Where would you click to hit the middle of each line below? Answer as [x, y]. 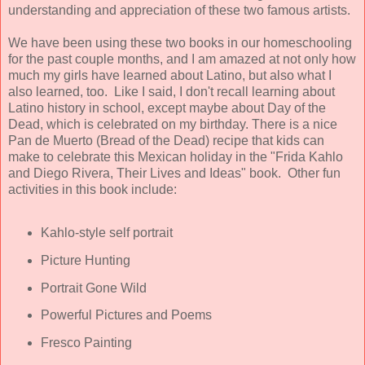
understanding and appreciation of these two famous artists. [182, 10]
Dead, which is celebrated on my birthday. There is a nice [173, 124]
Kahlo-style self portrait [106, 232]
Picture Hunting [85, 260]
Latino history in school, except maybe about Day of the [167, 108]
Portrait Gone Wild [93, 288]
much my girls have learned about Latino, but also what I [170, 75]
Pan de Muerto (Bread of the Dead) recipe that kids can [166, 140]
